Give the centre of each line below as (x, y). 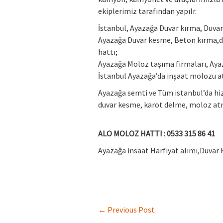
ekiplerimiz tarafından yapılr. (147, 11)
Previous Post (130, 209)
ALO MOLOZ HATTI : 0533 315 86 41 (157, 133)
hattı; (108, 52)
